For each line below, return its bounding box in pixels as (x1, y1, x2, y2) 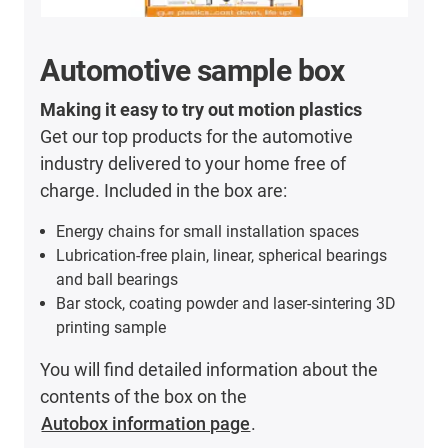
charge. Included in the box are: (40, 179, 288, 201)
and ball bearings (56, 269, 179, 289)
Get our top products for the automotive (40, 125, 354, 147)
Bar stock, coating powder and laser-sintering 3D (56, 293, 397, 313)
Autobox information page (41, 412, 251, 434)
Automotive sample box (40, 52, 345, 88)
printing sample (56, 317, 167, 337)
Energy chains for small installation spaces (56, 221, 360, 241)
